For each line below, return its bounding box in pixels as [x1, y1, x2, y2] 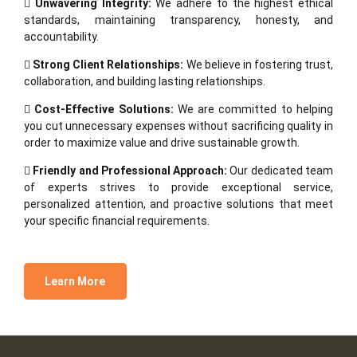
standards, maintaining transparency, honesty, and [24, 14, 333, 27]
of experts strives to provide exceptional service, [24, 181, 333, 194]
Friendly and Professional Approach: [33, 164, 228, 178]
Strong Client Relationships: [33, 58, 184, 72]
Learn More [45, 275, 106, 288]
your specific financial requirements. [24, 214, 210, 228]
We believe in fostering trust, [183, 58, 333, 72]
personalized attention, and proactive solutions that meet [24, 198, 333, 211]
